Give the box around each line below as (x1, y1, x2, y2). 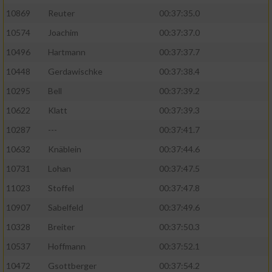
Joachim (48, 27, 78, 38)
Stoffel (48, 183, 74, 194)
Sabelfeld (48, 202, 83, 213)
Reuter (48, 8, 75, 19)
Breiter (48, 222, 75, 233)
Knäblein (48, 144, 81, 155)
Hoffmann (48, 241, 86, 252)
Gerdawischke (48, 66, 103, 77)
